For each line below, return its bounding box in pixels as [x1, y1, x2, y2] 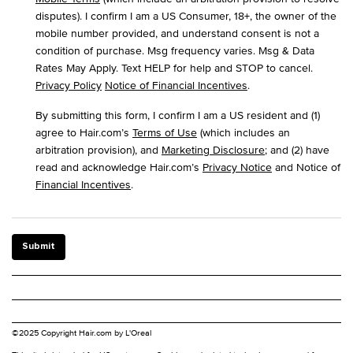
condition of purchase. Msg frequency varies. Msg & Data [35, 43, 314, 58]
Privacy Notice [203, 159, 272, 174]
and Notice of [272, 159, 340, 174]
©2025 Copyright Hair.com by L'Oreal [12, 326, 151, 339]
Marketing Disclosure [162, 142, 265, 157]
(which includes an [197, 124, 290, 139]
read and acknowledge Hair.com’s [35, 159, 203, 174]
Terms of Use [132, 124, 197, 139]
